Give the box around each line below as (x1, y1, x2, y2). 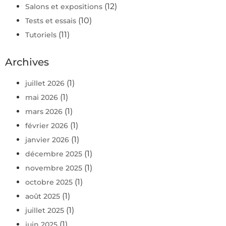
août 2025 (25, 192, 60, 201)
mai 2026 (25, 93, 58, 102)
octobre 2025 (25, 178, 73, 187)
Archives (5, 56, 49, 69)
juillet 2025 (25, 206, 64, 215)
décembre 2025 (25, 149, 82, 159)
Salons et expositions (25, 2, 102, 12)
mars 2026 (25, 107, 63, 117)
